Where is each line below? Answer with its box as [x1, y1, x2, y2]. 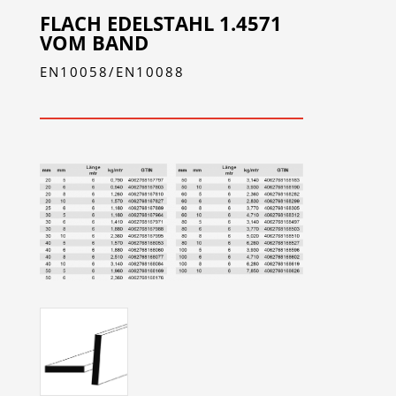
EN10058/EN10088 [39, 62, 185, 80]
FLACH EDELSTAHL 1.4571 [39, 9, 282, 36]
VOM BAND [39, 28, 148, 56]
